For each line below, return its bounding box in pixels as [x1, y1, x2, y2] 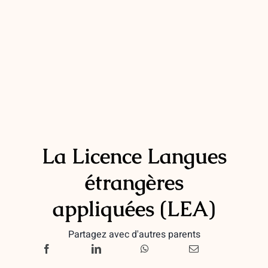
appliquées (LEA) [53, 195, 215, 222]
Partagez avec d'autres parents [68, 227, 200, 242]
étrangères [84, 169, 184, 196]
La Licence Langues [41, 142, 227, 169]
